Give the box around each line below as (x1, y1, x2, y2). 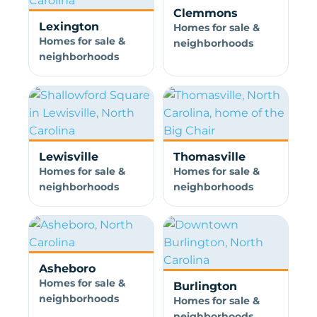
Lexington (38, 19, 99, 33)
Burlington (173, 279, 237, 294)
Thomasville (173, 149, 246, 163)
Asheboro (38, 262, 96, 276)
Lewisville (38, 149, 98, 163)
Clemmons (173, 6, 238, 20)
